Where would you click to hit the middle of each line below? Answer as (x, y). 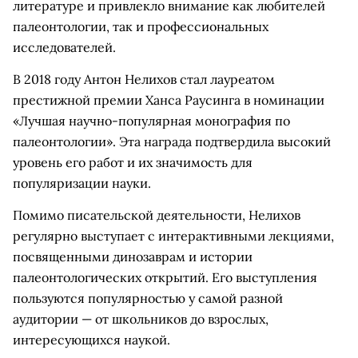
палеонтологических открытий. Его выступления (165, 277)
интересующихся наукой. (91, 340)
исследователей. (64, 47)
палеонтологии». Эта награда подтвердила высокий (172, 141)
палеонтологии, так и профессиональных (141, 26)
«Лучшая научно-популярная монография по (151, 121)
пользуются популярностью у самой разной (148, 298)
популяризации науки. (82, 183)
